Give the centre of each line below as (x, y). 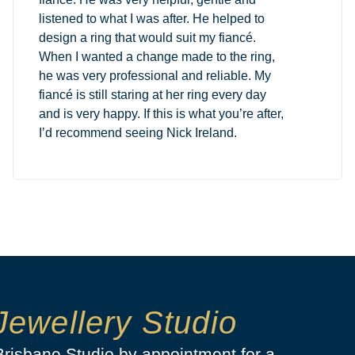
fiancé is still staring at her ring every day (152, 94)
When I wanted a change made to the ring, (157, 56)
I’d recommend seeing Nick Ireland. (137, 132)
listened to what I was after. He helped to (151, 18)
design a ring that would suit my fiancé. (147, 37)
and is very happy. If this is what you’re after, (161, 113)
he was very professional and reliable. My (155, 75)
